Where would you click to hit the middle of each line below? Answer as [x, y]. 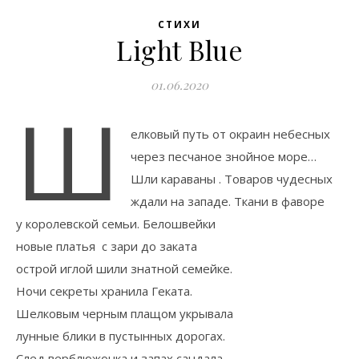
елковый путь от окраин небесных [230, 134]
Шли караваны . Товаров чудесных [231, 179]
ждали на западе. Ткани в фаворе [227, 201]
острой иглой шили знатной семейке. [124, 268]
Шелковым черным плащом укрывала [125, 313]
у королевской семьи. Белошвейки [116, 224]
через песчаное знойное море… [223, 156]
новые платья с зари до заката [107, 246]
